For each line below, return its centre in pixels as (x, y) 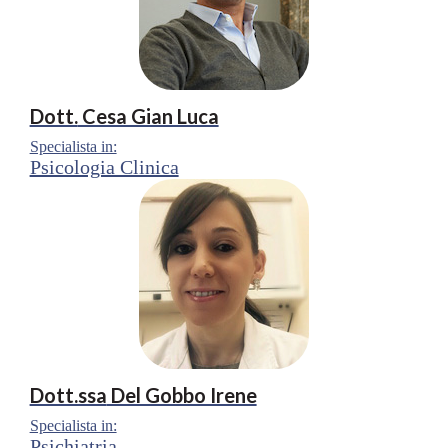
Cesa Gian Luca (148, 115)
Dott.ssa (68, 394)
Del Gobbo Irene (181, 394)
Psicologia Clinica (104, 166)
